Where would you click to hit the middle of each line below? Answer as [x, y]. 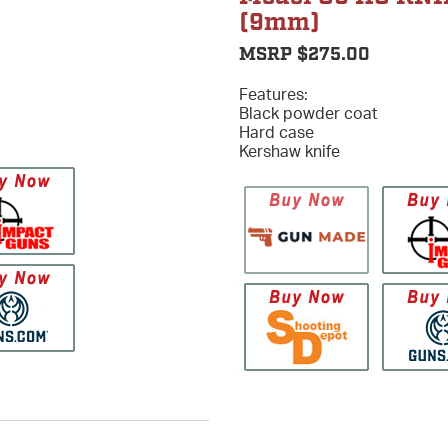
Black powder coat [308, 112]
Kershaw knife [289, 150]
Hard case [276, 131]
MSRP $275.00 [304, 54]
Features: [273, 93]
